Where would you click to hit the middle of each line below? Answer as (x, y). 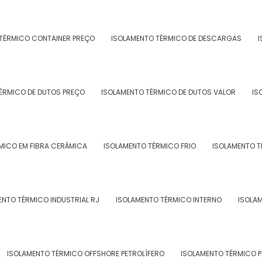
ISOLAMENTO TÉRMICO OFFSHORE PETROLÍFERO (85, 254)
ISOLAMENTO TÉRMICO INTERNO (168, 200)
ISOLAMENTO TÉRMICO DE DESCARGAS (176, 38)
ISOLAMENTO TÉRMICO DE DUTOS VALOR (168, 92)
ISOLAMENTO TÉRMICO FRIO (149, 146)
